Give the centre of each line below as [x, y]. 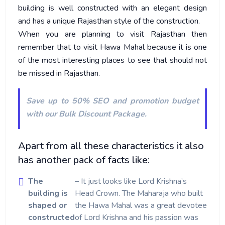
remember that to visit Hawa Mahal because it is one [113, 47]
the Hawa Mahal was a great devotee [141, 205]
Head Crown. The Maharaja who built [139, 193]
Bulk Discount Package [102, 114]
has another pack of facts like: [84, 160]
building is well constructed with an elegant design [113, 8]
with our [42, 114]
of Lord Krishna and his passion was [137, 217]
